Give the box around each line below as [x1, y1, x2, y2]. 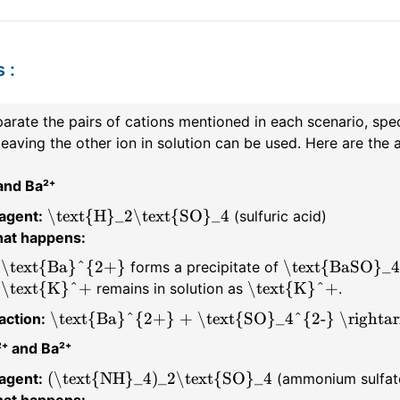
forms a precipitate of [125, 258, 283, 277]
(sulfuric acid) [229, 206, 327, 225]
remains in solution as [91, 279, 247, 298]
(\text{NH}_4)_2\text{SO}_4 [46, 368, 272, 388]
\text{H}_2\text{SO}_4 [46, 205, 229, 226]
